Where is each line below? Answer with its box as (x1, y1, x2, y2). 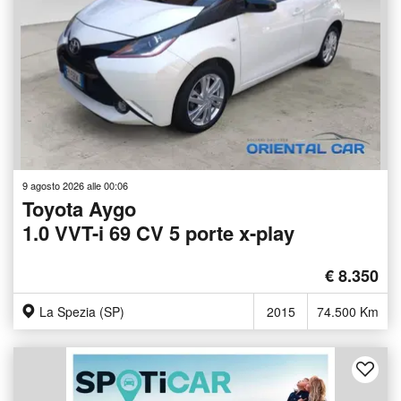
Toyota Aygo (22, 193, 136, 223)
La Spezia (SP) (39, 302, 124, 320)
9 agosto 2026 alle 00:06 (22, 177, 128, 192)
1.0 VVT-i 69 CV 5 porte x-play (22, 218, 294, 247)
